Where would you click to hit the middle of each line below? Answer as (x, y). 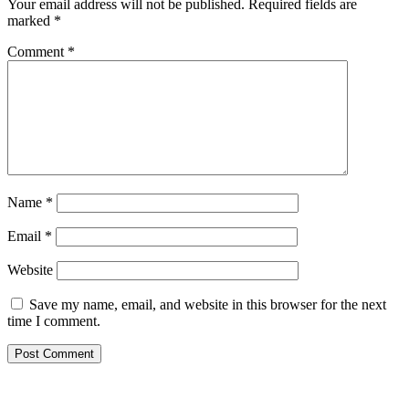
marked (31, 21)
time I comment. (54, 321)
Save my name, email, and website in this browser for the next (208, 305)
